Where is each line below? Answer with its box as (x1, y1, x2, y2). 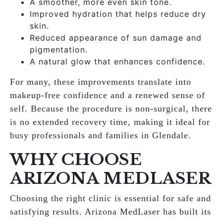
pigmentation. (30, 45, 88, 55)
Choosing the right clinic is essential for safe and (10, 193, 211, 203)
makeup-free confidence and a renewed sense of (10, 90, 205, 100)
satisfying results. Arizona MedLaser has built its (10, 207, 211, 217)
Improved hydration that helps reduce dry (30, 9, 206, 19)
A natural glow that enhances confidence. (30, 56, 205, 66)
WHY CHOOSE (10, 150, 142, 169)
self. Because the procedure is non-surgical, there (10, 104, 212, 113)
